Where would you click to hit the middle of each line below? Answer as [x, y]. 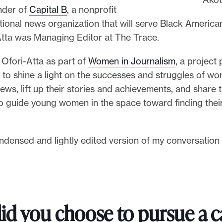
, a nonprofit [92, 10]
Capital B [48, 10]
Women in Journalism [132, 61]
